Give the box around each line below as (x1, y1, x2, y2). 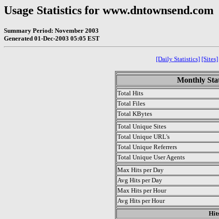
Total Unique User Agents (117, 153, 185, 161)
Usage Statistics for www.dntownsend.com (4, 4, 214, 17)
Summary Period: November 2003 (4, 26, 99, 34)
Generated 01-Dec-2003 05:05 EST (4, 34, 100, 42)
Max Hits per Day (117, 166, 164, 174)
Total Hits (117, 89, 143, 97)
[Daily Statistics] (155, 55, 200, 63)
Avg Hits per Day (117, 176, 162, 184)
